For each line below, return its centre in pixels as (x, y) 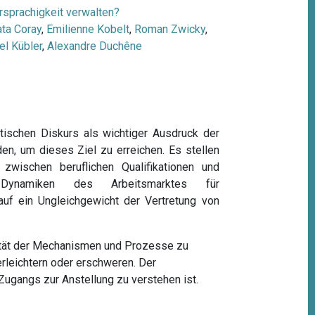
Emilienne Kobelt (88, 29)
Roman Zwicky (169, 29)
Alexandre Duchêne (94, 46)
